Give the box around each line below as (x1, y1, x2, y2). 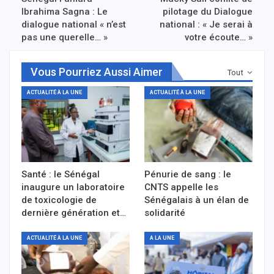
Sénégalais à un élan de (144, 194, 249, 206)
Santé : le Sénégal (21, 168, 100, 180)
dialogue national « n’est (21, 19, 126, 31)
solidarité (144, 207, 185, 218)
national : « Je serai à (160, 19, 253, 31)
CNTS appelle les (144, 181, 218, 193)
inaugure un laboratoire (21, 181, 125, 193)
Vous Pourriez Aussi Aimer (31, 65, 163, 79)
